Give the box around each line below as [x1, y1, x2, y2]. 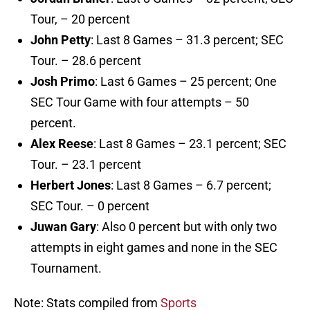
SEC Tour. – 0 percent [30, 199, 149, 214]
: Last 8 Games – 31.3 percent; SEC [91, 33, 284, 48]
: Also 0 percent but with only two [96, 219, 277, 235]
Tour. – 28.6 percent [30, 53, 141, 69]
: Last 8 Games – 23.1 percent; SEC [93, 136, 286, 152]
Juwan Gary [30, 219, 96, 235]
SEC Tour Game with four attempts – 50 [30, 95, 249, 110]
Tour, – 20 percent [30, 12, 130, 27]
